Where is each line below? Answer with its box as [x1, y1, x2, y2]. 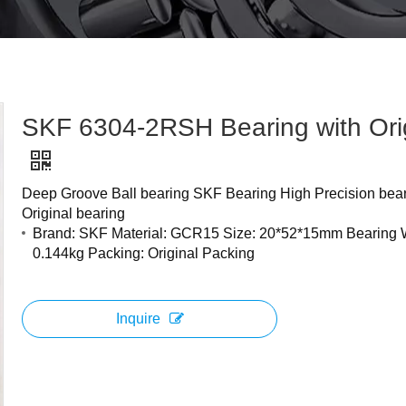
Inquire [115, 311, 160, 326]
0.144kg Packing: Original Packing [33, 246, 255, 261]
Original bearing [22, 206, 125, 221]
